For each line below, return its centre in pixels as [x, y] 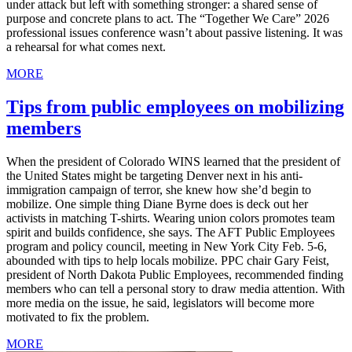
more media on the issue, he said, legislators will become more [160, 302]
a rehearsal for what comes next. [88, 47]
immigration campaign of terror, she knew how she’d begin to [159, 189]
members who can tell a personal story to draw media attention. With [176, 288]
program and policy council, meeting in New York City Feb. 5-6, [167, 246]
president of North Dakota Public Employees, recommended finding [175, 274]
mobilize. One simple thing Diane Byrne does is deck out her [157, 203]
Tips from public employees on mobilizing [175, 106]
